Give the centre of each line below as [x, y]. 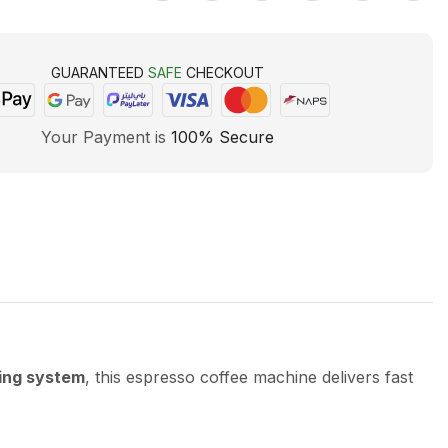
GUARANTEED [100, 73]
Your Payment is [106, 137]
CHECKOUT [223, 73]
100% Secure [223, 137]
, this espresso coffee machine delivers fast [249, 376]
